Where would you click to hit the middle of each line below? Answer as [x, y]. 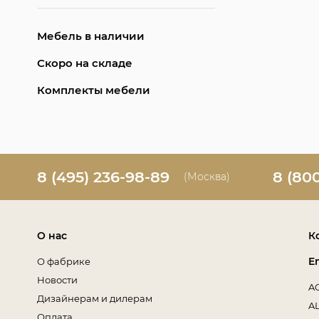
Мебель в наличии [91, 36]
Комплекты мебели [94, 90]
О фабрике [64, 261]
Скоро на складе [85, 63]
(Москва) [207, 176]
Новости [57, 279]
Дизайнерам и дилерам [95, 298]
